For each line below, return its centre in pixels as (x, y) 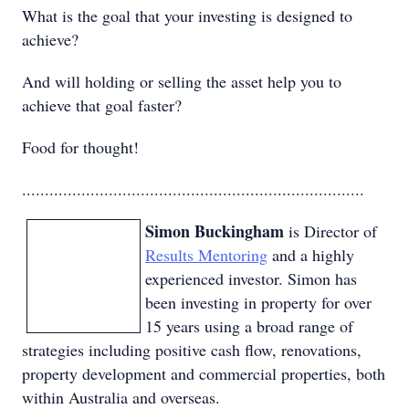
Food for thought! (80, 147)
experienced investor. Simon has (251, 278)
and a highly (311, 255)
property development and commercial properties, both (204, 373)
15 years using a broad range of (249, 326)
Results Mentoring (206, 255)
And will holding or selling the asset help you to (182, 81)
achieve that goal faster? (102, 105)
